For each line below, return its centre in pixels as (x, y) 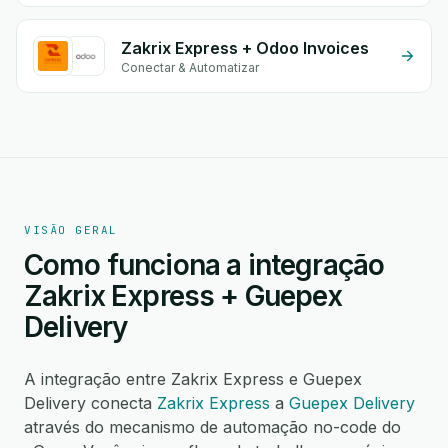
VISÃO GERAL (71, 230)
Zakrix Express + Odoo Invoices (245, 48)
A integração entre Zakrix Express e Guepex (193, 379)
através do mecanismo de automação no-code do (212, 427)
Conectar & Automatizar (190, 67)
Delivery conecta (90, 403)
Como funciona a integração (204, 265)
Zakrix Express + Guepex (183, 296)
